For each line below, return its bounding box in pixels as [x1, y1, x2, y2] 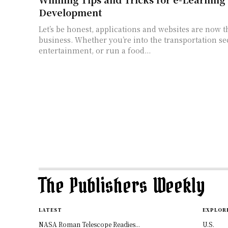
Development [39, 5, 102, 19]
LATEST [39, 206, 62, 213]
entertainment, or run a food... [39, 45, 151, 55]
